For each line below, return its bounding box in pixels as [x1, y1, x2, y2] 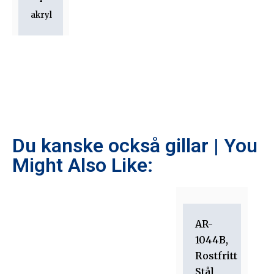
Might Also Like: [12, 153, 153, 177]
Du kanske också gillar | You [12, 133, 257, 157]
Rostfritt [195, 249, 237, 262]
